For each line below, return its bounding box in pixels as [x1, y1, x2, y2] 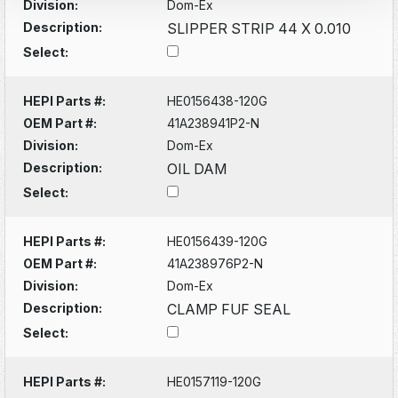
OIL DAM [167, 159, 227, 178]
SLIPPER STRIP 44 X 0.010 [167, 19, 352, 37]
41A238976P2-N [167, 255, 264, 271]
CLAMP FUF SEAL [167, 299, 291, 318]
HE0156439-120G [167, 233, 268, 249]
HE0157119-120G [167, 373, 262, 389]
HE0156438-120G [167, 92, 268, 108]
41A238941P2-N [167, 115, 260, 131]
